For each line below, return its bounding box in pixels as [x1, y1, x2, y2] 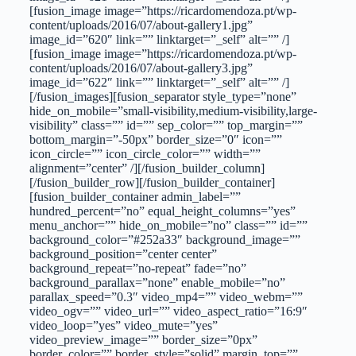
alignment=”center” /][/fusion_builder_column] [29, 161, 265, 175]
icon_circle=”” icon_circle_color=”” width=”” [29, 146, 261, 161]
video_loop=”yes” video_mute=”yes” [29, 318, 218, 332]
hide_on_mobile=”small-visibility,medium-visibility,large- [29, 103, 317, 118]
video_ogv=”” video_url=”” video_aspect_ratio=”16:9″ [29, 304, 308, 318]
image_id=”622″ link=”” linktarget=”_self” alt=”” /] [29, 75, 289, 89]
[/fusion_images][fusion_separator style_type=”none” [29, 89, 296, 103]
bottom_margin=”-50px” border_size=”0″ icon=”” [29, 132, 282, 146]
